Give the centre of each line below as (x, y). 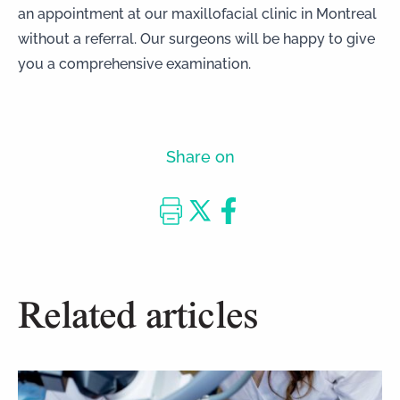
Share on (200, 155)
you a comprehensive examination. (134, 62)
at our (148, 12)
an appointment (71, 12)
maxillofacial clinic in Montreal (274, 12)
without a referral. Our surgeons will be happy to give (196, 37)
